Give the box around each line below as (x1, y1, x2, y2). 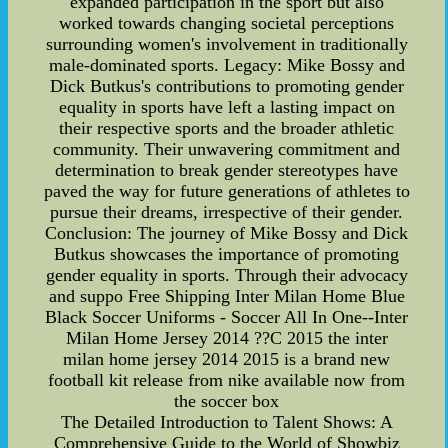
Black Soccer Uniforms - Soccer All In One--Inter (45, 306, 409, 327)
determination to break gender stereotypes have (55, 159, 399, 180)
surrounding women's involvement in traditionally (45, 33, 408, 54)
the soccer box (174, 390, 280, 411)
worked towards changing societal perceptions (59, 12, 395, 33)
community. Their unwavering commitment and (53, 138, 401, 159)
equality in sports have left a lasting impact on (58, 96, 395, 117)
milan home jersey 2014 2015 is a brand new (63, 348, 391, 369)
